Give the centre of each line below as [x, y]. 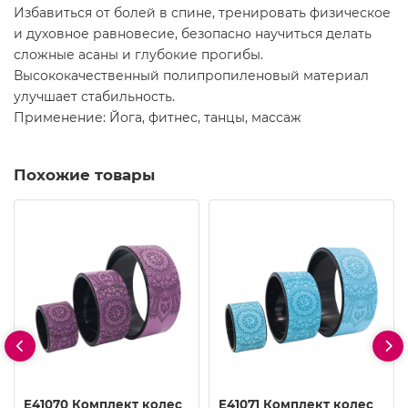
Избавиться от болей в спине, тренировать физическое [202, 12]
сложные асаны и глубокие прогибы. [138, 54]
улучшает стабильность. [94, 96]
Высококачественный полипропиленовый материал [191, 75]
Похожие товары [84, 174]
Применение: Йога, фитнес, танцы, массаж [158, 117]
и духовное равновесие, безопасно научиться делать [193, 33]
